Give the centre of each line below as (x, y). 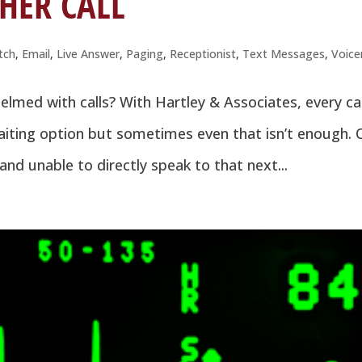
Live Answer (88, 53)
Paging (145, 53)
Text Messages (284, 53)
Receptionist (203, 53)
